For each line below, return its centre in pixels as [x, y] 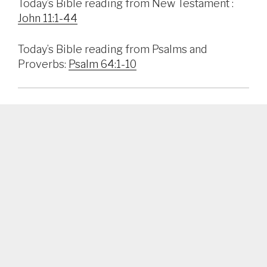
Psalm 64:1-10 [103, 64]
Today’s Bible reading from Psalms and [113, 49]
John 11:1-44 [48, 18]
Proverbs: [43, 64]
